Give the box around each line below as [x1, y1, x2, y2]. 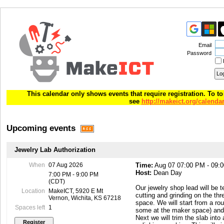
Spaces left [14, 203, 45, 211]
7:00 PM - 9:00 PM [48, 170, 98, 178]
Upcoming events [6, 122, 75, 133]
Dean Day [151, 168, 182, 176]
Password [185, 50, 211, 56]
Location [21, 187, 45, 194]
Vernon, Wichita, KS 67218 [48, 194, 121, 201]
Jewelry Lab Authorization [14, 145, 95, 153]
